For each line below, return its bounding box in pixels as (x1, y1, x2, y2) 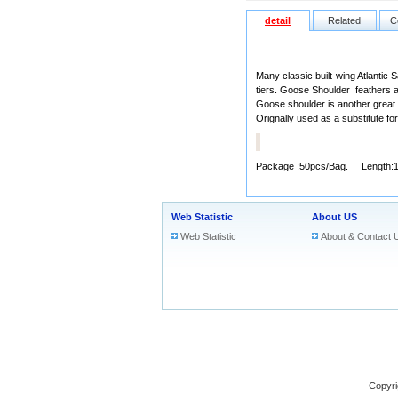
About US (312, 211, 357, 222)
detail (265, 15, 291, 26)
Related (328, 15, 361, 26)
